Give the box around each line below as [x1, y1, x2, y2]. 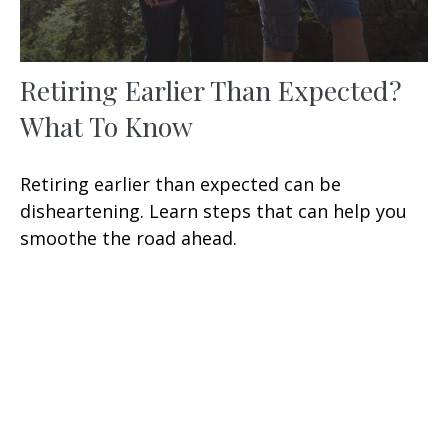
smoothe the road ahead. [20, 226, 237, 251]
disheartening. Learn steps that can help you [20, 199, 407, 224]
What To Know [20, 108, 193, 145]
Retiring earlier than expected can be [20, 172, 341, 197]
